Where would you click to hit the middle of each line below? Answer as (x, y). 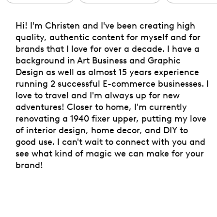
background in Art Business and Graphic (98, 60)
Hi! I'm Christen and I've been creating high (105, 25)
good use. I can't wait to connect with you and (110, 141)
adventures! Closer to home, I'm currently (101, 107)
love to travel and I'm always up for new (98, 95)
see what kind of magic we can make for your (110, 153)
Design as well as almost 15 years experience (107, 72)
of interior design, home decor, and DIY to (102, 130)
